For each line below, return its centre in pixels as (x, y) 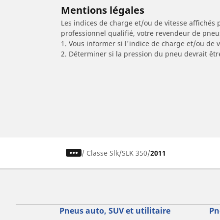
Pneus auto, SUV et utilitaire (115, 210)
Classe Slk (103, 153)
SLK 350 (135, 153)
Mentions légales (103, 10)
